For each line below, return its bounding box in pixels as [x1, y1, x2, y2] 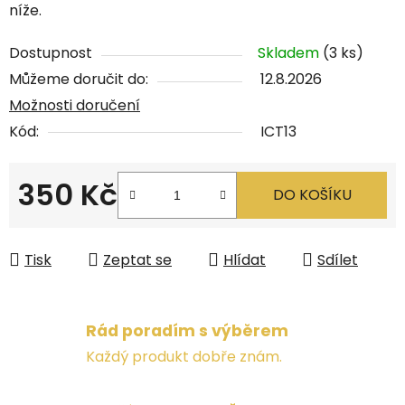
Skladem [258, 42, 323, 63]
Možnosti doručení [9, 94, 140, 116]
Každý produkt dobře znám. [86, 346, 282, 368]
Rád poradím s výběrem [86, 320, 288, 343]
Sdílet [317, 249, 358, 270]
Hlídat [223, 249, 266, 270]
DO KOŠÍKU [272, 184, 352, 205]
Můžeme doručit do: [9, 68, 148, 89]
